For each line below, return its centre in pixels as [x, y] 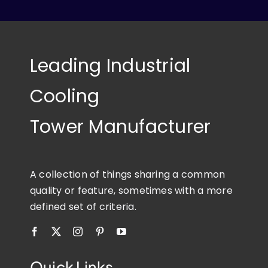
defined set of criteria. [83, 207]
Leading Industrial [110, 66]
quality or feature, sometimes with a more [131, 191]
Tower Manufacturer [120, 127]
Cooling [65, 97]
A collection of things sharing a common [127, 175]
